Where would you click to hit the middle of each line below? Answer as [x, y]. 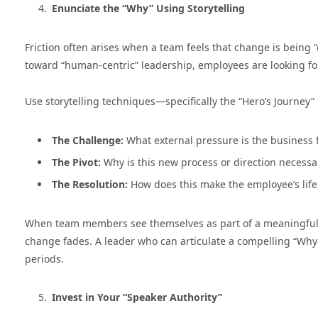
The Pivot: [76, 162]
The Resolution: [90, 184]
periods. [44, 258]
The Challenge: [88, 140]
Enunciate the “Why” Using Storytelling [148, 9]
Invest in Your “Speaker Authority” [137, 297]
